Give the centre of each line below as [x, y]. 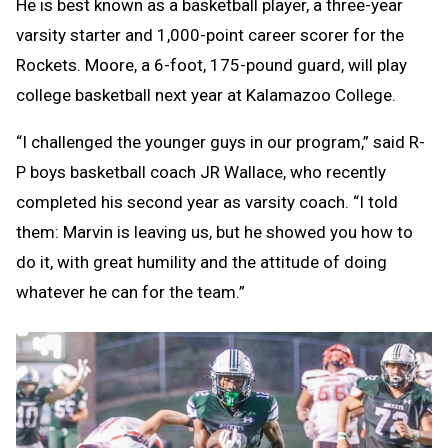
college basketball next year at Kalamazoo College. [206, 94]
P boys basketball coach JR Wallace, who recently [201, 171]
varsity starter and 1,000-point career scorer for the [210, 34]
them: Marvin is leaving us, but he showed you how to [214, 231]
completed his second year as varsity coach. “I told [207, 201]
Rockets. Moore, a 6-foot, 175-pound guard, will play [211, 64]
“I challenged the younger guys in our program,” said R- [220, 141]
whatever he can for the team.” [130, 291]
